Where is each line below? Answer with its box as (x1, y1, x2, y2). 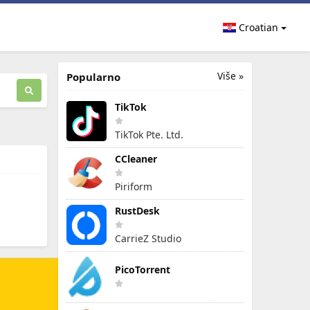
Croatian (236, 21, 279, 34)
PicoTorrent (115, 263, 170, 276)
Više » (217, 69, 244, 82)
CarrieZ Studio (115, 232, 181, 245)
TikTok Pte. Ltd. (115, 128, 183, 141)
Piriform (115, 180, 152, 193)
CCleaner (115, 152, 157, 165)
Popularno (66, 70, 120, 84)
